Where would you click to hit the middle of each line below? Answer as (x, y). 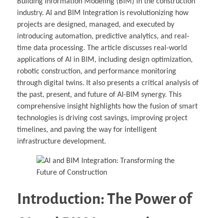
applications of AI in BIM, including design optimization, (105, 60)
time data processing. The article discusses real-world (102, 48)
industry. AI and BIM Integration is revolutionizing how (103, 13)
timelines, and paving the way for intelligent (87, 130)
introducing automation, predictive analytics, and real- (103, 37)
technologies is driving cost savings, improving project (102, 118)
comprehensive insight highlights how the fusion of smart (107, 107)
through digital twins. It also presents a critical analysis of (108, 83)
